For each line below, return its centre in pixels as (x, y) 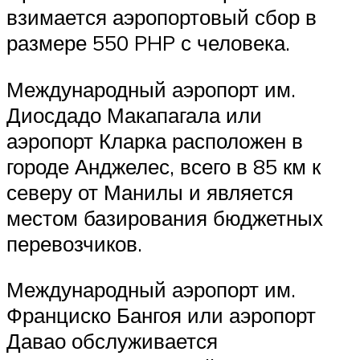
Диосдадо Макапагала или (134, 115)
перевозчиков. (74, 243)
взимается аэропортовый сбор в (162, 17)
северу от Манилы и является (150, 192)
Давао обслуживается (112, 341)
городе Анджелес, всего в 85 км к (164, 166)
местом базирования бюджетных (165, 217)
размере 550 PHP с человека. (148, 43)
